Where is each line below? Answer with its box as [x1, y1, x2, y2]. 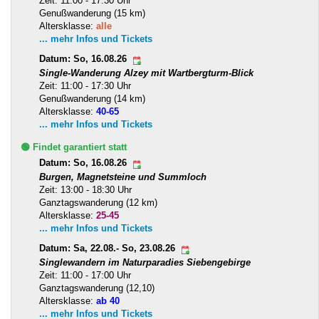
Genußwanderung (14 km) [39, 93, 145, 104]
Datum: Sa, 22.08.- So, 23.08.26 [39, 243, 178, 254]
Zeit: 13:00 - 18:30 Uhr [39, 184, 132, 195]
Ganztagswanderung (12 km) [39, 197, 157, 208]
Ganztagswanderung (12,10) [39, 282, 155, 293]
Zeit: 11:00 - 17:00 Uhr [39, 269, 131, 281]
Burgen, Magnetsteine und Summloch [39, 171, 206, 182]
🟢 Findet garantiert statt [21, 141, 127, 152]
